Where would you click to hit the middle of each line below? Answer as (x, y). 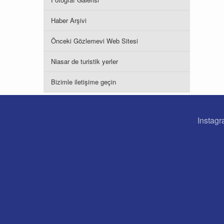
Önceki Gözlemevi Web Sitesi (94, 41)
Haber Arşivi (69, 20)
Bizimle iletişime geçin (83, 82)
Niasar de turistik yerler (84, 61)
